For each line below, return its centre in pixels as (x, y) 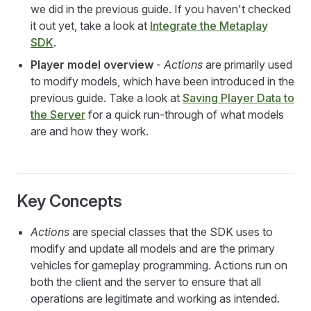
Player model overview (92, 65)
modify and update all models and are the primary (153, 249)
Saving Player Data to (238, 98)
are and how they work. (90, 131)
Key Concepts (69, 201)
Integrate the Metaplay (209, 26)
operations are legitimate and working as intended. (155, 299)
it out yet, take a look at (90, 26)
